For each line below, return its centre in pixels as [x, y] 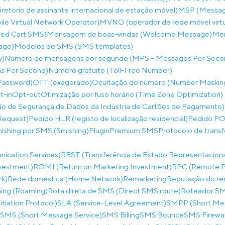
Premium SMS [134, 130]
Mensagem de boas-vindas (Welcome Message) [129, 34]
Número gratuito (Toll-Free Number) [110, 70]
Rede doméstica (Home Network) [65, 179]
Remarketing [145, 179]
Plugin [99, 130]
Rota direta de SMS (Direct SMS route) [114, 191]
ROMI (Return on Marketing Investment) [102, 166]
